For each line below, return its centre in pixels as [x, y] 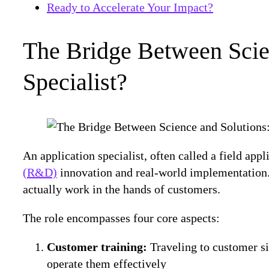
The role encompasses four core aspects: [121, 218]
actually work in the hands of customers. [122, 189]
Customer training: [98, 246]
